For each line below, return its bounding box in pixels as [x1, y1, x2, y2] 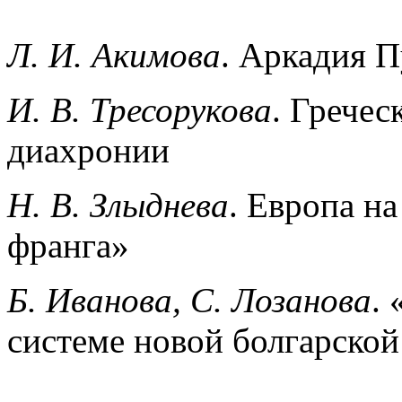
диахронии [7, 130, 170, 170]
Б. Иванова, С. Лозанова [7, 280, 371, 319]
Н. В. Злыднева [7, 185, 229, 224]
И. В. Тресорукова [7, 90, 272, 129]
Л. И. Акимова [7, 35, 221, 74]
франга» [7, 225, 129, 265]
